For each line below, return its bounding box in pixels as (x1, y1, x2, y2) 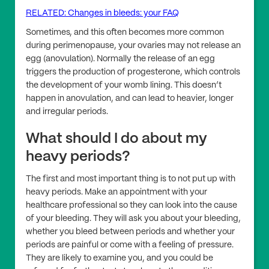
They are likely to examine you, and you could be (26, 254, 213, 263)
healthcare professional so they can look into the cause (26, 201, 237, 210)
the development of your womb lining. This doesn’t (26, 81, 222, 90)
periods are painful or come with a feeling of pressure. (26, 241, 234, 250)
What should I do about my (26, 132, 207, 147)
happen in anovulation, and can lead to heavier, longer (26, 94, 234, 103)
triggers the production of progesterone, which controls (26, 68, 240, 77)
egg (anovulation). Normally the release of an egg (26, 55, 215, 64)
